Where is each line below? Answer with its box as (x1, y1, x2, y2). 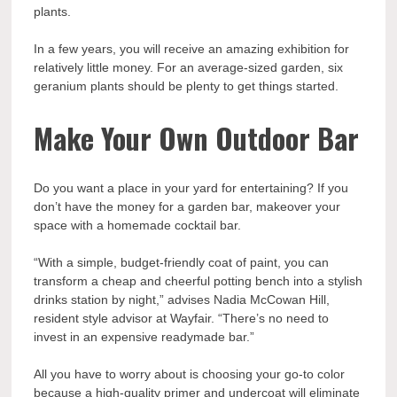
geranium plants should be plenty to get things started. (34, 79, 339, 94)
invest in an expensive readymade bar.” (34, 330, 255, 345)
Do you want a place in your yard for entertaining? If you (34, 181, 349, 196)
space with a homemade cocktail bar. (34, 218, 242, 233)
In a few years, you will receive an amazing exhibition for (34, 42, 350, 57)
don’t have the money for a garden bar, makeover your (34, 199, 341, 214)
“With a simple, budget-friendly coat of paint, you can (34, 255, 330, 270)
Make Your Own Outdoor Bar (34, 116, 360, 159)
